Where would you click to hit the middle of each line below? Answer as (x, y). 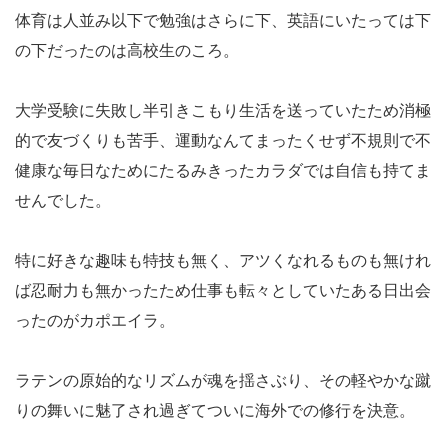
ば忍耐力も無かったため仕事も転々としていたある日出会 (223, 290)
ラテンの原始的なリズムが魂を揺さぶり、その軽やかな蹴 (223, 380)
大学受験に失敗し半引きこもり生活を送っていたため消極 (223, 110)
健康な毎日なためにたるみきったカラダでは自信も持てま (223, 170)
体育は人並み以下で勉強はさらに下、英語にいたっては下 (223, 20)
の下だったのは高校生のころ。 (127, 50)
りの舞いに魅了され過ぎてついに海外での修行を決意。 (215, 410)
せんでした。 (63, 200)
